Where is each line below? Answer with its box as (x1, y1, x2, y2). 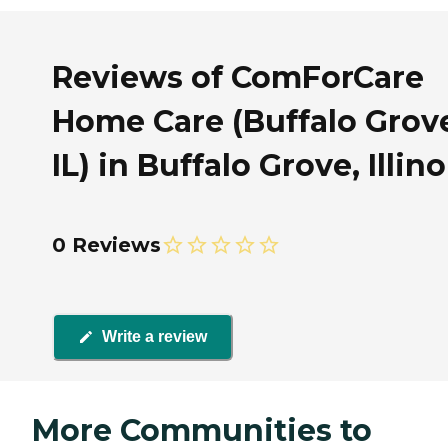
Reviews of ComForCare (52, 58, 424, 96)
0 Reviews (52, 232, 161, 257)
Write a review (102, 328, 207, 346)
